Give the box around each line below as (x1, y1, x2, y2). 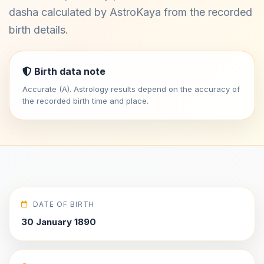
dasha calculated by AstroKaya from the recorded (9, 6, 252, 18)
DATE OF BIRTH (32, 200, 95, 209)
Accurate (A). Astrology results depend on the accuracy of (22, 84, 240, 94)
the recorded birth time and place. (22, 96, 148, 105)
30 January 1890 (21, 216, 96, 227)
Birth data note (32, 65, 105, 77)
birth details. (9, 24, 68, 36)
